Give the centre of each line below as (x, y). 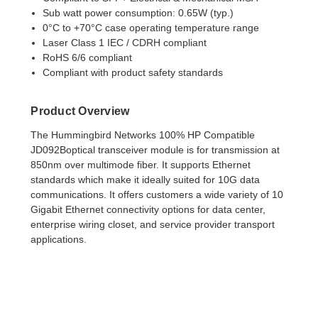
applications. (59, 239)
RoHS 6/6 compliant (87, 57)
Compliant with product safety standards (132, 72)
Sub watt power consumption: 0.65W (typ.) (138, 12)
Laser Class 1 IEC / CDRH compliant (124, 42)
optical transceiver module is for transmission (169, 149)
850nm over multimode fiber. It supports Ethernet (141, 164)
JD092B (49, 149)
